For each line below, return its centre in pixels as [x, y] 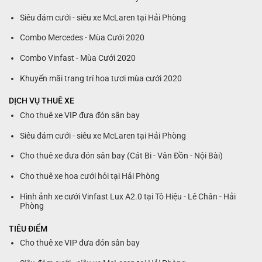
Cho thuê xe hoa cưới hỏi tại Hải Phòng [89, 177]
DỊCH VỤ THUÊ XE [42, 101]
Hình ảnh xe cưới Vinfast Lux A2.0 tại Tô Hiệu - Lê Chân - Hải [127, 196]
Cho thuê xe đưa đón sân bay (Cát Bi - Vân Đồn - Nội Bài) [121, 156]
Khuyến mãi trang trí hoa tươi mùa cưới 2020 [101, 78]
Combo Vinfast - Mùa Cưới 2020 [77, 58]
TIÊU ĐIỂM [28, 228]
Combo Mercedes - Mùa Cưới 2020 [82, 38]
